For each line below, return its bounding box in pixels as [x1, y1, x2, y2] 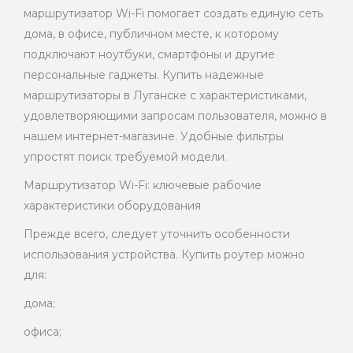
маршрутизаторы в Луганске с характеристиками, [24, 88, 307, 103]
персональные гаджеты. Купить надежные [24, 68, 264, 83]
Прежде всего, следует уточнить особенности [24, 227, 290, 242]
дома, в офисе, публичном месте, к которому [24, 27, 279, 42]
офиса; [24, 325, 61, 340]
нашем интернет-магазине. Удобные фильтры [24, 129, 284, 144]
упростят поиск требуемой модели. [24, 150, 227, 165]
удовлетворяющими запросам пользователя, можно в [24, 109, 327, 124]
